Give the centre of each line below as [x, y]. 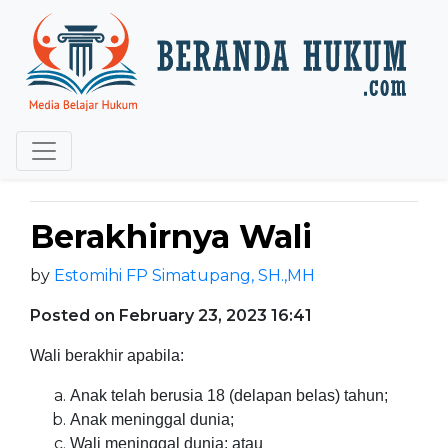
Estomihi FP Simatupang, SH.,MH [184, 275]
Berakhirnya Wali [171, 236]
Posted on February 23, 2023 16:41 [171, 315]
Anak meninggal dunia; [152, 419]
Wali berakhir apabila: [107, 355]
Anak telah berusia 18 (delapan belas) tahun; [229, 395]
